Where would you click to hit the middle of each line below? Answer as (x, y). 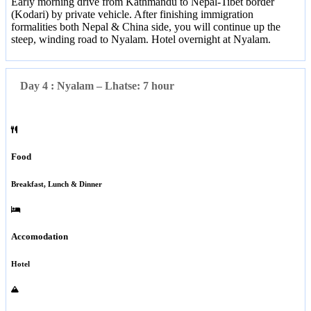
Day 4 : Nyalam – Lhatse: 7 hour (97, 86)
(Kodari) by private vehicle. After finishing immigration (132, 15)
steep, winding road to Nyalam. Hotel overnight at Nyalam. (141, 40)
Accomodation (40, 237)
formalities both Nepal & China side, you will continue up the (146, 27)
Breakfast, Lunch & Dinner (57, 184)
